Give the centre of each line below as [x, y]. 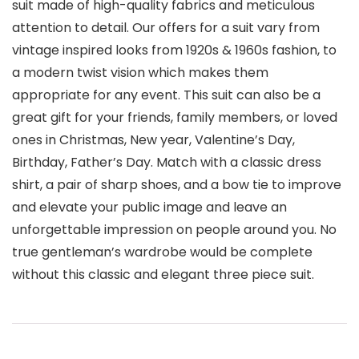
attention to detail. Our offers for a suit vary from [166, 28]
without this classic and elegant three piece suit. [163, 275]
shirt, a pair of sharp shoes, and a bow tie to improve [177, 185]
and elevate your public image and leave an [149, 208]
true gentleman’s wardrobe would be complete [162, 252]
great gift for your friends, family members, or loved [175, 118]
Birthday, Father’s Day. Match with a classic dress [167, 163]
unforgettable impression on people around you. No [174, 230]
